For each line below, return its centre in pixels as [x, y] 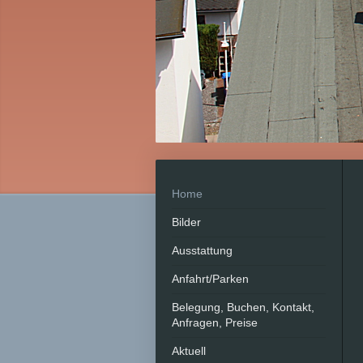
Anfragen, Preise [215, 322]
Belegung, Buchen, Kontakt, [243, 307]
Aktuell [189, 351]
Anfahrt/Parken [210, 279]
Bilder [186, 222]
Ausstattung [202, 250]
